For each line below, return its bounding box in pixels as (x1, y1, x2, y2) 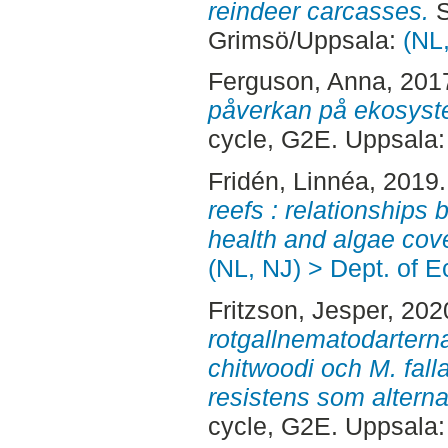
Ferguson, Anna (207, 67, 386, 96)
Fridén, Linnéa (207, 167, 369, 196)
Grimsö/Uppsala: (207, 25, 403, 54)
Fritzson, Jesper (207, 295, 387, 324)
